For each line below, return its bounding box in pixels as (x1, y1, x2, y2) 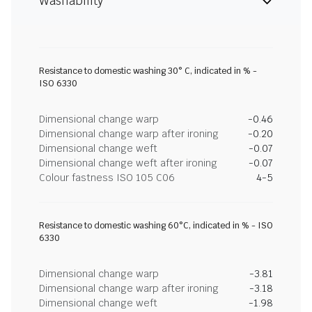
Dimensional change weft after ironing (39, 157, 217, 169)
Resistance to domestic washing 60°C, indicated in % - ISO (39, 220, 273, 231)
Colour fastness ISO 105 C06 (39, 171, 175, 184)
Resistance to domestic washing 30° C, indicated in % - (39, 65, 257, 77)
